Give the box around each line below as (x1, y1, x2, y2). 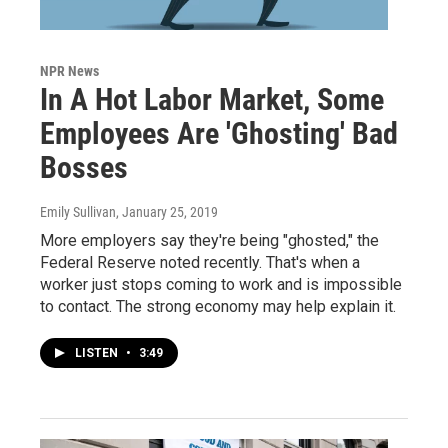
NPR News (40, 63, 99, 80)
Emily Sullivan (40, 204, 116, 221)
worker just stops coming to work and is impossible (40, 275, 402, 295)
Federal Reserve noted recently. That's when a (40, 253, 360, 273)
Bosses (40, 150, 128, 186)
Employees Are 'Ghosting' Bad (40, 116, 398, 152)
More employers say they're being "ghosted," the (40, 231, 379, 251)
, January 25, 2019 (116, 204, 218, 221)
